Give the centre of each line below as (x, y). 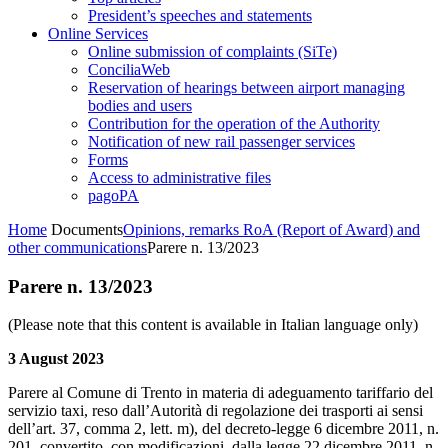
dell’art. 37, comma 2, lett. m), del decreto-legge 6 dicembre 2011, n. (223, 429)
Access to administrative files (179, 177)
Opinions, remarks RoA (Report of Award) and (271, 229)
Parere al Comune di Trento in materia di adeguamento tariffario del (220, 393)
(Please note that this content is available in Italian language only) (213, 325)
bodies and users (140, 105)
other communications (77, 247)
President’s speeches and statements (200, 15)
